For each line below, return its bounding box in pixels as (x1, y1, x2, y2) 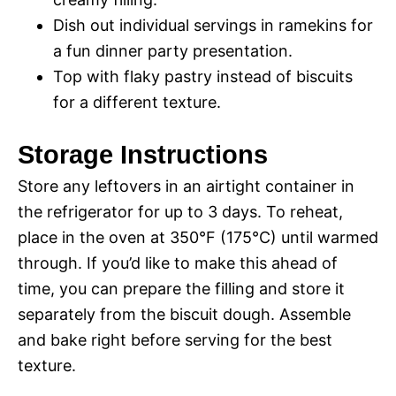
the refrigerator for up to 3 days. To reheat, (18, 202, 343, 222)
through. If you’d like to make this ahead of (18, 254, 338, 273)
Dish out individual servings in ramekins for (53, 16, 373, 35)
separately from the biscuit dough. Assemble (18, 305, 351, 324)
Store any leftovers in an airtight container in (18, 177, 354, 196)
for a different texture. (53, 93, 221, 112)
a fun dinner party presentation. (53, 42, 293, 61)
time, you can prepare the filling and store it (18, 279, 345, 299)
